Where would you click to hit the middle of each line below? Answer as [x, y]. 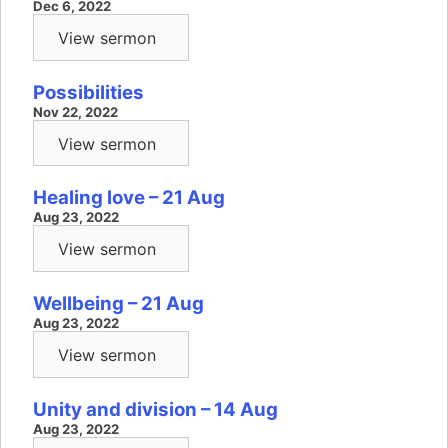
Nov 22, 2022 [75, 111]
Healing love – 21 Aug [129, 198]
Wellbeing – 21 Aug [118, 303]
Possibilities [88, 92]
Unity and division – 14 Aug [155, 409]
